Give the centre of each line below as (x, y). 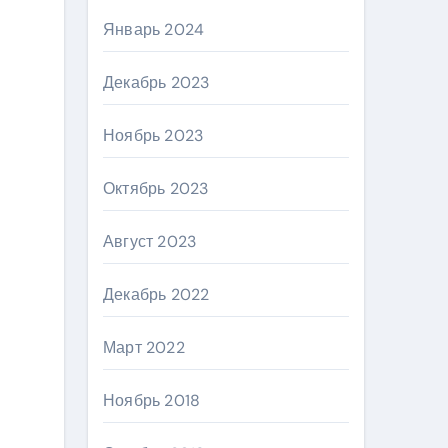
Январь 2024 (154, 29)
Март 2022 (144, 347)
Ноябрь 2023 (153, 135)
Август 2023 (150, 241)
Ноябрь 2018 (152, 400)
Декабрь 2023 (156, 82)
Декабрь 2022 (156, 294)
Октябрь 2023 (156, 188)
